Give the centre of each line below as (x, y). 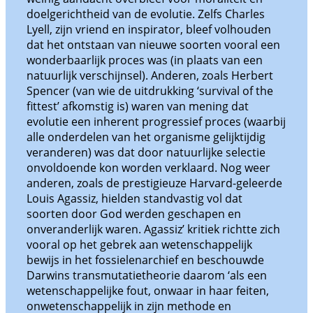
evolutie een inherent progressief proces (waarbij (156, 122)
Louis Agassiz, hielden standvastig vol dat (134, 199)
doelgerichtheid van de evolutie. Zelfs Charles (146, 14)
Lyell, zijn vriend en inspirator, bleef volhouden (149, 30)
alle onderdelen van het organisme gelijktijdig (146, 137)
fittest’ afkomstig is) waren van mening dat (138, 107)
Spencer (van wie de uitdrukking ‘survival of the (150, 91)
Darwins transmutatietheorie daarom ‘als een (147, 276)
